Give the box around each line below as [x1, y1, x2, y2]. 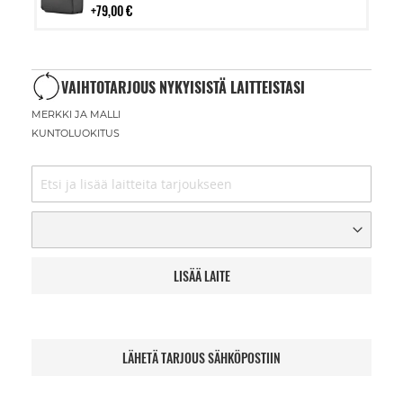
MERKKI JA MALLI [31, 107, 121, 121]
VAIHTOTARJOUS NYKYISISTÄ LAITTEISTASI [61, 76, 305, 98]
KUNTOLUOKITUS [31, 126, 120, 139]
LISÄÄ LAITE [173, 265, 230, 285]
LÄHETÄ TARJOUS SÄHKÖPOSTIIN [122, 347, 281, 367]
